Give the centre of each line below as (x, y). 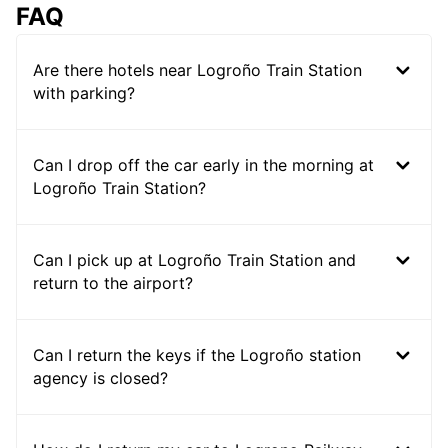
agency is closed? (100, 378)
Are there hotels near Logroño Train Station (197, 70)
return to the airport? (113, 283)
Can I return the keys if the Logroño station (197, 355)
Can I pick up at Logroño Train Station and (194, 260)
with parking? (84, 93)
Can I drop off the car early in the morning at (203, 165)
